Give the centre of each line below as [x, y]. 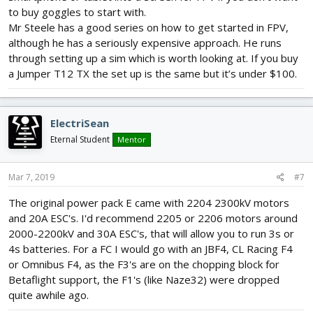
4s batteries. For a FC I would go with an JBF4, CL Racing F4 [151, 249]
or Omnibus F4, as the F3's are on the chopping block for [144, 264]
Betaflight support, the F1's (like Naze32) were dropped [144, 280]
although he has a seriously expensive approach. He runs [145, 42]
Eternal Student [80, 139]
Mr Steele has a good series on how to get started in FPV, [148, 27]
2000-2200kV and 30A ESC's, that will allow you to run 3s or [151, 234]
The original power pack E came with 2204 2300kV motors [149, 203]
